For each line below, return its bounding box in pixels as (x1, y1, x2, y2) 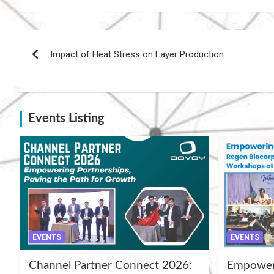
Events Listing (28, 113, 105, 125)
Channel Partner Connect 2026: (29, 259, 192, 272)
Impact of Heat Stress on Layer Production (50, 49, 224, 61)
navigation (19, 57, 109, 77)
